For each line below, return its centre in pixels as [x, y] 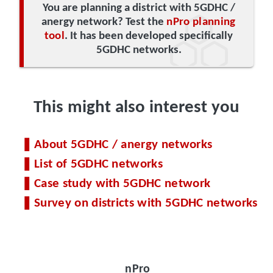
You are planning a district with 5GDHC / [139, 8]
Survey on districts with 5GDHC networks [146, 203]
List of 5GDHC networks [99, 164]
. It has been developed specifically [149, 36]
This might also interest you [136, 108]
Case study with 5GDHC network [122, 183]
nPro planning [201, 22]
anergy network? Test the [104, 22]
